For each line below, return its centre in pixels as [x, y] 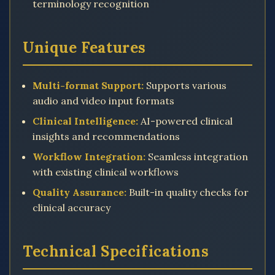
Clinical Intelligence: [85, 121]
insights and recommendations [106, 136]
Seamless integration [197, 157]
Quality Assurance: [79, 192]
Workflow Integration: [89, 157]
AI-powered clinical [185, 121]
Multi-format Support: [88, 85]
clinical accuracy [72, 207]
